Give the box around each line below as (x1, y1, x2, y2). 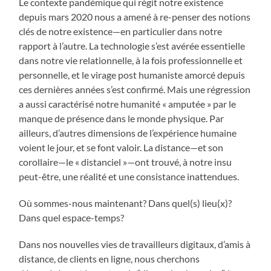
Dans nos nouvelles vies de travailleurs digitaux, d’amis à (19, 238, 251, 250)
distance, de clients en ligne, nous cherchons (19, 253, 200, 265)
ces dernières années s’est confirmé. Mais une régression (19, 83, 251, 96)
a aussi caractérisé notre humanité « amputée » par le (19, 98, 237, 110)
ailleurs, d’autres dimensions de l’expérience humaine (19, 127, 237, 139)
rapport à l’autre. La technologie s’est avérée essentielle (19, 40, 246, 52)
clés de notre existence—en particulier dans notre (19, 25, 223, 38)
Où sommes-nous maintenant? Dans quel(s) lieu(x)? (19, 197, 232, 209)
